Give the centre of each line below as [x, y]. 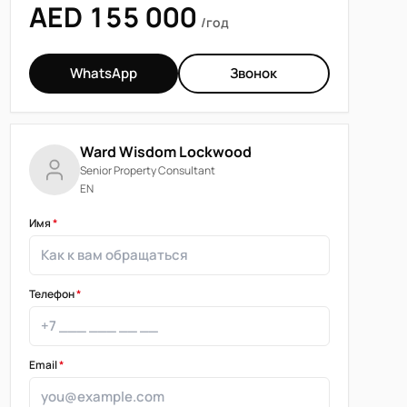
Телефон [52, 294]
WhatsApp [103, 74]
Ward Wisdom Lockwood [165, 152]
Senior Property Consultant [147, 171]
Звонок [254, 74]
